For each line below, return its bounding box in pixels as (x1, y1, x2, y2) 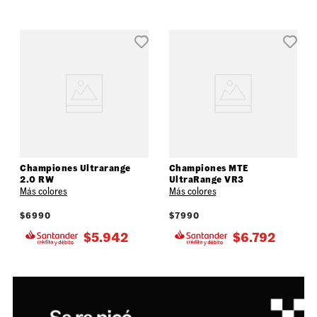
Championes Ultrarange (20, 162, 131, 175)
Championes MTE (168, 162, 248, 175)
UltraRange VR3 (168, 173, 244, 186)
